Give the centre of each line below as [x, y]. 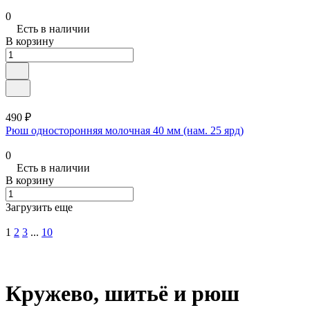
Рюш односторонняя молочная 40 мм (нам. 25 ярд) [125, 130]
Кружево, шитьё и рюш [122, 294]
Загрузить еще [39, 207]
